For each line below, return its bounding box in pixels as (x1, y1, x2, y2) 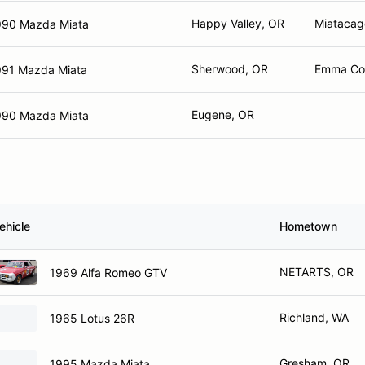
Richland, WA (279, 310, 349, 324)
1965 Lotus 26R (50, 310, 134, 325)
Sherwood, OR (191, 62, 268, 76)
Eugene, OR (191, 108, 254, 121)
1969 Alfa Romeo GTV (50, 265, 167, 279)
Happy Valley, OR (191, 16, 284, 30)
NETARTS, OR (279, 265, 354, 279)
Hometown (279, 219, 337, 233)
